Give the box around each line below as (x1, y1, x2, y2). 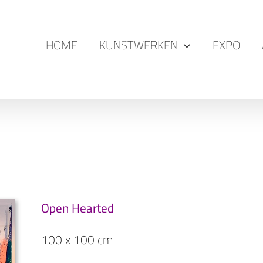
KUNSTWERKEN (99, 35, 178, 54)
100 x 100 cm (41, 230, 113, 249)
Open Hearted (41, 198, 114, 218)
